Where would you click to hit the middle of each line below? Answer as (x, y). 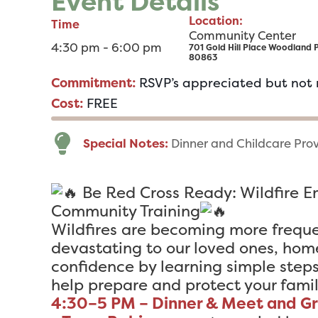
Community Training (126, 211)
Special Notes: (127, 143)
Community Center (243, 35)
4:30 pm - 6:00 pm (106, 47)
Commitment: (95, 83)
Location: (216, 21)
